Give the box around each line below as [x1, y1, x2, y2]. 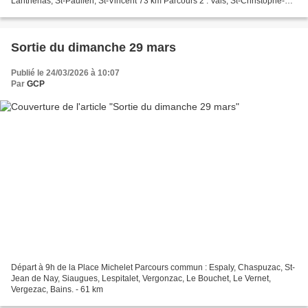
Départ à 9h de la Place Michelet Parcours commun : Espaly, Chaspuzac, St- [11, 263, 295, 273]
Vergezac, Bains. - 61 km [11, 285, 103, 295]
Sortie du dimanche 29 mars [11, 40, 176, 54]
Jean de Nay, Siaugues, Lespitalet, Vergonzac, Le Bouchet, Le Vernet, [11, 274, 271, 284]
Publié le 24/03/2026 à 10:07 [11, 67, 120, 78]
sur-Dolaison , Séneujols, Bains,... [11, 6, 137, 16]
